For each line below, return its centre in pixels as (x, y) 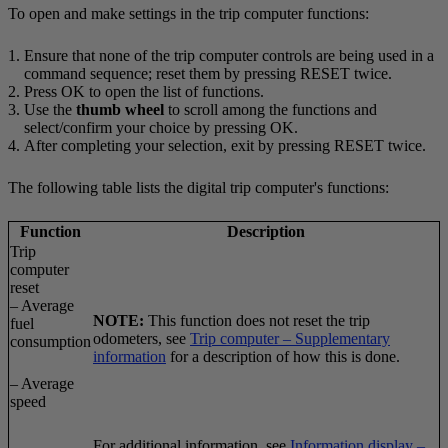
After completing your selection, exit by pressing (179, 145)
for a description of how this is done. (283, 356)
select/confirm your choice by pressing (147, 127)
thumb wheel (120, 109)
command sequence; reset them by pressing (162, 73)
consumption (50, 341)
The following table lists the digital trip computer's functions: (198, 187)
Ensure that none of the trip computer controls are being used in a (229, 55)
